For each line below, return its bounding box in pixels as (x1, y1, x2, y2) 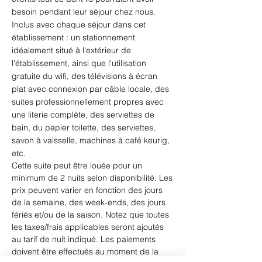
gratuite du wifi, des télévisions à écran (12, 71, 160, 81)
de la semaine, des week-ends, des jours (12, 197, 168, 208)
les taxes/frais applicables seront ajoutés (12, 222, 166, 232)
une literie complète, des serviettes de (12, 109, 157, 120)
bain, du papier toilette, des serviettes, (12, 122, 158, 133)
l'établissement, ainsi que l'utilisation (12, 58, 149, 68)
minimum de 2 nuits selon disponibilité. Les (12, 173, 175, 183)
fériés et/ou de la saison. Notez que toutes (12, 209, 171, 220)
